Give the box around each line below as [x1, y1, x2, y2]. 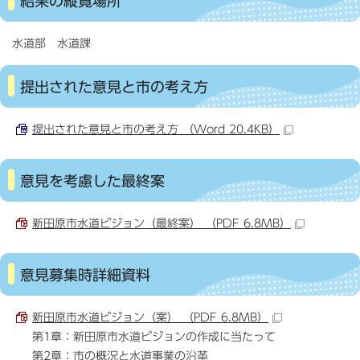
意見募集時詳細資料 [20, 267, 150, 282]
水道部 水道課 [12, 37, 91, 49]
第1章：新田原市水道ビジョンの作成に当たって [32, 330, 276, 342]
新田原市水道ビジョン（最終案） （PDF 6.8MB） [32, 217, 291, 229]
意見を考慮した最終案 [20, 173, 165, 188]
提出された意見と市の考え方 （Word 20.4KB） [32, 123, 280, 135]
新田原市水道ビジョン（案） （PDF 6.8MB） [32, 311, 268, 323]
